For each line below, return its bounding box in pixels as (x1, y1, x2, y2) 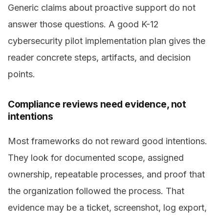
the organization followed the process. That (8, 186, 184, 197)
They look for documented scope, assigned (8, 153, 184, 163)
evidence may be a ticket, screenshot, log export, (8, 202, 207, 213)
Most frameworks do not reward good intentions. (8, 136, 207, 147)
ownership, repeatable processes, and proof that (8, 169, 205, 180)
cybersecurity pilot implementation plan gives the (8, 35, 205, 46)
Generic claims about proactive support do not (8, 2, 196, 13)
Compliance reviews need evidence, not (8, 98, 186, 110)
